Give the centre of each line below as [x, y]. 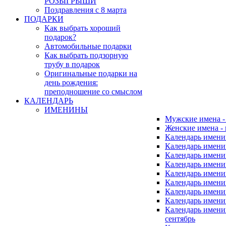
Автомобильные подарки [88, 46]
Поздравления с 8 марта [86, 10]
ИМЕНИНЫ [66, 110]
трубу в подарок [72, 65]
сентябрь [180, 219]
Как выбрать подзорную [86, 55]
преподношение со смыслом [93, 92]
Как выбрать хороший [82, 28]
